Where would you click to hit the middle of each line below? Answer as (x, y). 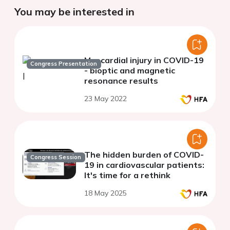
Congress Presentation (64, 64)
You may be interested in (74, 12)
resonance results (121, 81)
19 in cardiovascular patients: (144, 165)
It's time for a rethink (127, 175)
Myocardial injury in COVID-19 (144, 60)
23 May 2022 (106, 99)
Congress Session (56, 157)
